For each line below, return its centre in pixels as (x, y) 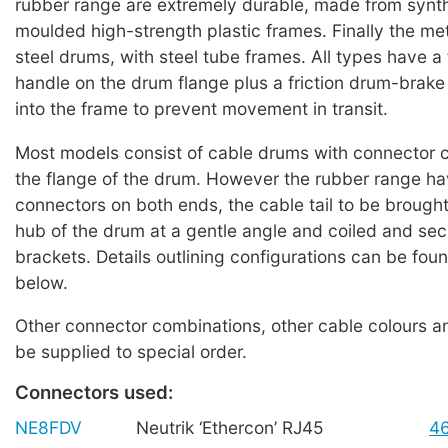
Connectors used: (94, 393)
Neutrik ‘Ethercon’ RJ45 (230, 427)
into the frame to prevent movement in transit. (201, 109)
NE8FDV (48, 427)
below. (41, 282)
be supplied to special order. (131, 351)
